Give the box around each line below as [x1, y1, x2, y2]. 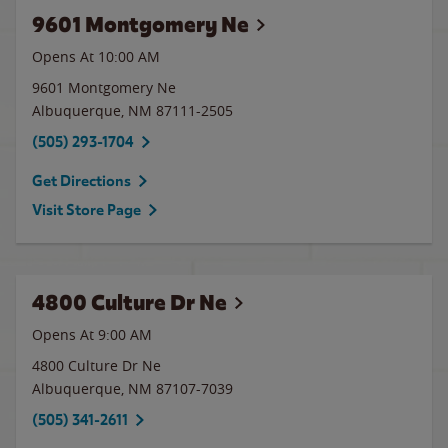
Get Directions [32, 172, 131, 190]
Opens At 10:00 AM [32, 47, 160, 66]
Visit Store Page [32, 201, 141, 219]
